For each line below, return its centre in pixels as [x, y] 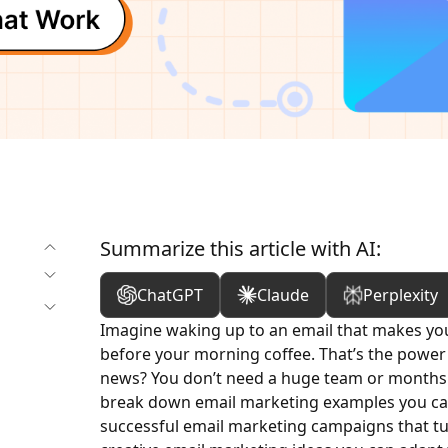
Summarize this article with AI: [240, 248]
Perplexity [400, 295]
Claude [282, 295]
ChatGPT [169, 295]
